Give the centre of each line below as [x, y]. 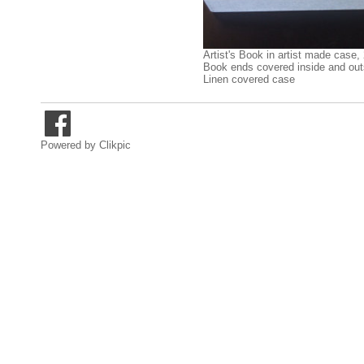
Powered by [70, 145]
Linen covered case [249, 79]
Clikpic [115, 145]
